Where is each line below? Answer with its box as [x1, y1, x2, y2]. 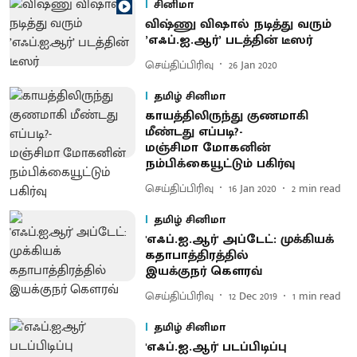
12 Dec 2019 [228, 286, 277, 305]
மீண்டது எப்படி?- [144, 121, 242, 143]
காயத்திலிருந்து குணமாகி [144, 105, 308, 127]
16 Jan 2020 [228, 178, 277, 198]
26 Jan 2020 [228, 55, 277, 74]
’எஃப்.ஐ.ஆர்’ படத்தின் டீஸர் [144, 29, 312, 51]
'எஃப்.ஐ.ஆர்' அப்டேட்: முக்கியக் [144, 229, 334, 250]
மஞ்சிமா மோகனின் [144, 137, 270, 159]
